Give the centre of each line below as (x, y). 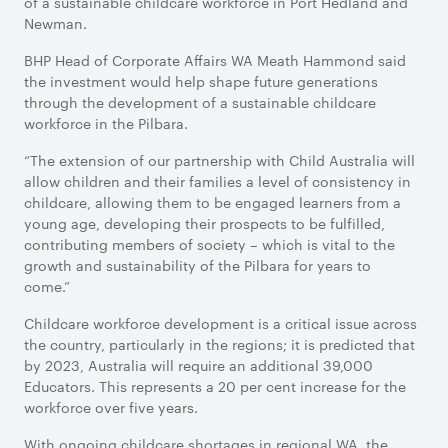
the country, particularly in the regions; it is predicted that (219, 344)
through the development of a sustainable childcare (200, 102)
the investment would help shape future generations (201, 81)
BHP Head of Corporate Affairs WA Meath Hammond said (215, 60)
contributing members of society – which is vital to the (209, 244)
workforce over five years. (111, 407)
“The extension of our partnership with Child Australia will (219, 160)
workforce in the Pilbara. (106, 123)
